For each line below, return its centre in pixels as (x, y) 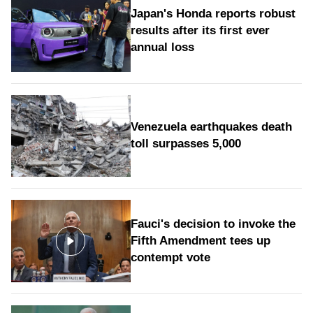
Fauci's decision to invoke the (213, 224)
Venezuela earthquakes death (211, 127)
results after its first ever (200, 30)
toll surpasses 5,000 (185, 144)
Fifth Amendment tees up (200, 241)
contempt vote (170, 258)
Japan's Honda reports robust (213, 13)
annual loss (162, 47)
